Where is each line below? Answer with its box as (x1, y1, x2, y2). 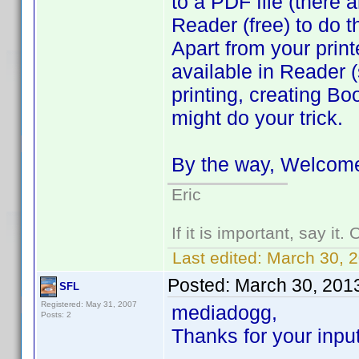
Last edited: (167, 248, 267, 267)
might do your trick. (171, 107, 343, 129)
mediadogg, (171, 301, 277, 324)
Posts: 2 (41, 310, 71, 319)
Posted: (167, 275, 235, 296)
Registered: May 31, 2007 (41, 300, 137, 309)
